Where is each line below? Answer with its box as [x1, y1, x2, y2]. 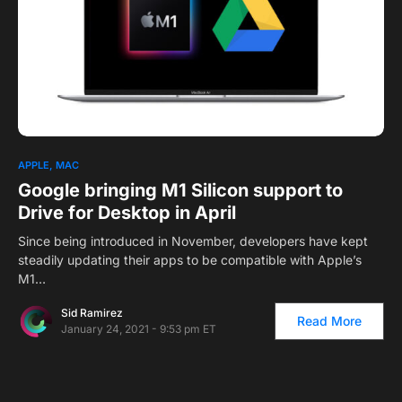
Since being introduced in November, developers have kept [18, 233, 368, 249]
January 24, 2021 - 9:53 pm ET [61, 322, 216, 336]
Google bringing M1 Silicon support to [18, 179, 343, 202]
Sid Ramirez [61, 306, 123, 320]
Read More [297, 313, 362, 329]
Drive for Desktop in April [18, 202, 236, 224]
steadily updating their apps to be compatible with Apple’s [18, 252, 362, 268]
